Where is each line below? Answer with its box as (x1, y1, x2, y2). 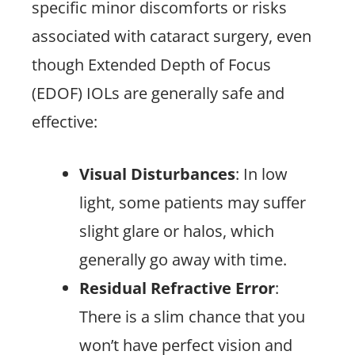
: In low (235, 163, 288, 185)
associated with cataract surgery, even (32, 25, 311, 47)
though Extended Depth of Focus (32, 54, 271, 75)
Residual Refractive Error (79, 277, 275, 299)
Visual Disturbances (79, 163, 235, 185)
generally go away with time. (79, 249, 287, 270)
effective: (32, 111, 97, 132)
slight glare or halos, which (79, 220, 274, 242)
